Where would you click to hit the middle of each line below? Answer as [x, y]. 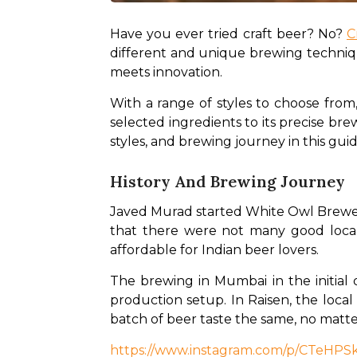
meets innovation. [168, 72]
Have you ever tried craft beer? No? [228, 34]
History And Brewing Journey [228, 181]
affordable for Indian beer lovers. [216, 250]
